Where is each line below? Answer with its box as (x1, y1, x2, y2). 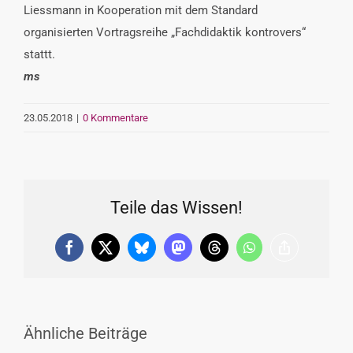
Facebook (68, 246, 123, 261)
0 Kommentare (83, 111, 148, 124)
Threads (213, 246, 258, 261)
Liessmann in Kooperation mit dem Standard (24, 2, 258, 17)
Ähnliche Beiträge (24, 324, 147, 344)
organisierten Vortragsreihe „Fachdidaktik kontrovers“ (24, 24, 306, 39)
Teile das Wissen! (110, 197, 243, 217)
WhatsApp (247, 246, 309, 261)
